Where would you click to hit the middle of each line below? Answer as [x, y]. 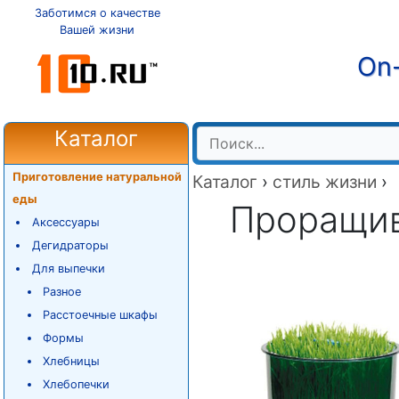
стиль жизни [325, 182]
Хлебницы [72, 361]
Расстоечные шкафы [101, 315]
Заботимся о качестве [97, 13]
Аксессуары [65, 222]
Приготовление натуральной [97, 177]
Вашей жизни [97, 30]
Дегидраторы [70, 245]
